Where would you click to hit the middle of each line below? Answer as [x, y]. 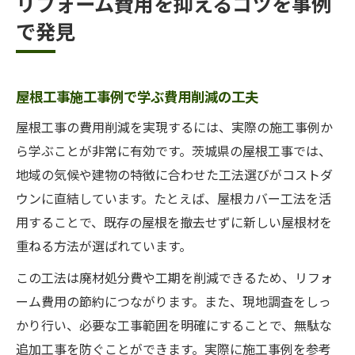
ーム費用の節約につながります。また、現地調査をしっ [174, 301]
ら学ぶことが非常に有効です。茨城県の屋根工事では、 [174, 151]
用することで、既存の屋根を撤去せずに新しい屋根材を [174, 222]
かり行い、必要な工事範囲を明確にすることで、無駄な [174, 325]
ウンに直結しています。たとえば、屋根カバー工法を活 [174, 198]
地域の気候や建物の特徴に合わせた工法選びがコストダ [174, 174]
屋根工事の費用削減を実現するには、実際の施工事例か [174, 127]
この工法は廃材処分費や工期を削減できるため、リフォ [174, 277]
